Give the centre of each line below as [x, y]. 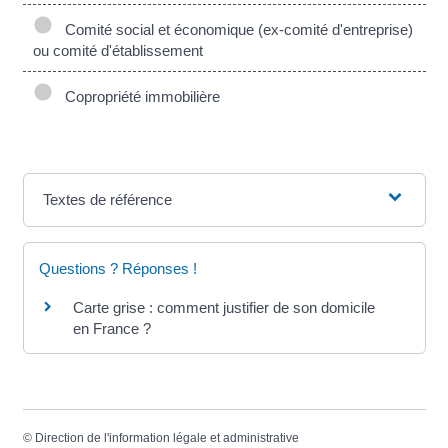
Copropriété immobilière [138, 97]
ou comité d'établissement [117, 51]
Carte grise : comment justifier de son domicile [223, 308]
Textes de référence [107, 200]
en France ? [111, 329]
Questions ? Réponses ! [117, 269]
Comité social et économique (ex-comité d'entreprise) [234, 30]
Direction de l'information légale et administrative [166, 438]
